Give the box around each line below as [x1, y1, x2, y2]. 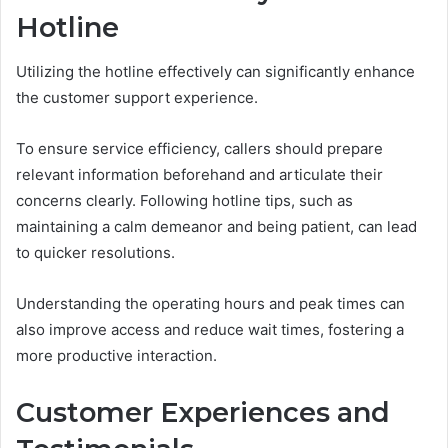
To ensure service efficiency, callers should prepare [16, 139, 383, 159]
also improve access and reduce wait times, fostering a [16, 320, 404, 340]
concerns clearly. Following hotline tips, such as [16, 191, 353, 211]
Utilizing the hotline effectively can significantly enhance [16, 62, 415, 82]
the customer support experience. [16, 88, 258, 108]
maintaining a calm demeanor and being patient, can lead [16, 217, 417, 237]
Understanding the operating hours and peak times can [16, 294, 405, 314]
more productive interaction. [16, 346, 217, 366]
